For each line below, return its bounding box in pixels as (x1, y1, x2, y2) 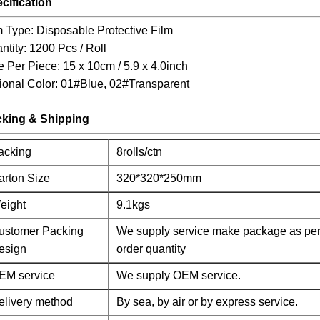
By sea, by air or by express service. (116, 296, 298, 308)
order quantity (116, 243, 186, 255)
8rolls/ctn (116, 146, 162, 158)
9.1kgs (116, 199, 150, 211)
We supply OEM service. (116, 269, 241, 281)
